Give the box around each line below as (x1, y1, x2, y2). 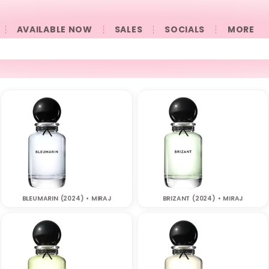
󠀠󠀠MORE (227, 23, 255, 35)
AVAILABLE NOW (16, 23, 92, 35)
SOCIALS (165, 23, 205, 35)
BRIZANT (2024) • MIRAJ (162, 194, 243, 204)
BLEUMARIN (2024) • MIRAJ (22, 194, 111, 204)
